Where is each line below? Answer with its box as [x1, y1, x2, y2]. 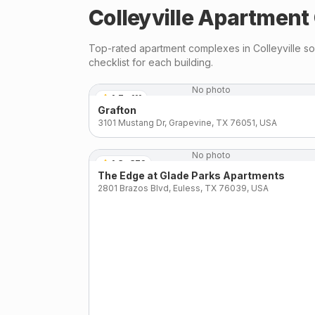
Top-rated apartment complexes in [89, 41, 253, 54]
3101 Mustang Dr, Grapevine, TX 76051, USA [98, 117, 277, 128]
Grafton [98, 103, 136, 116]
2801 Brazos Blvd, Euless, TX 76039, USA [98, 182, 269, 193]
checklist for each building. [89, 56, 213, 68]
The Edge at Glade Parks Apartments [98, 169, 285, 181]
